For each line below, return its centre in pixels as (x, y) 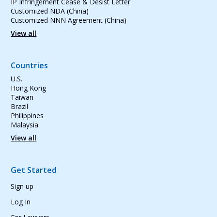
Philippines (27, 115)
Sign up (22, 186)
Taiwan (22, 97)
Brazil (20, 106)
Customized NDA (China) (50, 11)
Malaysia (25, 124)
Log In (21, 201)
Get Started (34, 170)
